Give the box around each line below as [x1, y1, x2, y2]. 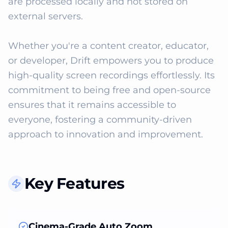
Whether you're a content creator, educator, [8, 40, 209, 51]
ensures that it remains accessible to [8, 99, 176, 110]
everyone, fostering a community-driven [8, 114, 192, 125]
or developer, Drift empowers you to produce [8, 55, 214, 66]
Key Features [24, 174, 124, 193]
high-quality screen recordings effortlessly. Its [8, 70, 215, 81]
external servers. [8, 11, 85, 22]
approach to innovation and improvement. [8, 129, 203, 140]
